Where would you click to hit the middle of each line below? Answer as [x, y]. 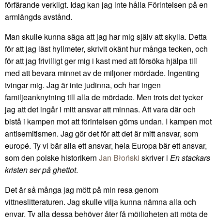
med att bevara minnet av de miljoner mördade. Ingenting [102, 73]
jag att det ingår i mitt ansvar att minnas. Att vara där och [100, 109]
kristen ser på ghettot [40, 170]
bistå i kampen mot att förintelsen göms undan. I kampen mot [108, 121]
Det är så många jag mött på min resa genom [82, 189]
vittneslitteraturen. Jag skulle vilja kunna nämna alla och [101, 201]
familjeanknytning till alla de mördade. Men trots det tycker [104, 97]
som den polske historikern [52, 157]
